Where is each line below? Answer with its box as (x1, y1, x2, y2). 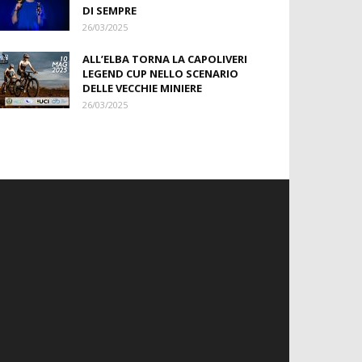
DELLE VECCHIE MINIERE (82, 81, 202, 95)
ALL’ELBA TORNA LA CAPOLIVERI (82, 52, 247, 66)
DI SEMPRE (82, 3, 137, 18)
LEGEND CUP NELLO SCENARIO (82, 66, 238, 81)
